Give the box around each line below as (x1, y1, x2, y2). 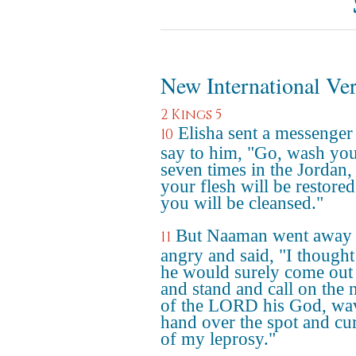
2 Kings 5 (161, 106, 222, 124)
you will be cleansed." (161, 193, 323, 213)
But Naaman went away (176, 226, 352, 246)
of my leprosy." (161, 329, 276, 349)
